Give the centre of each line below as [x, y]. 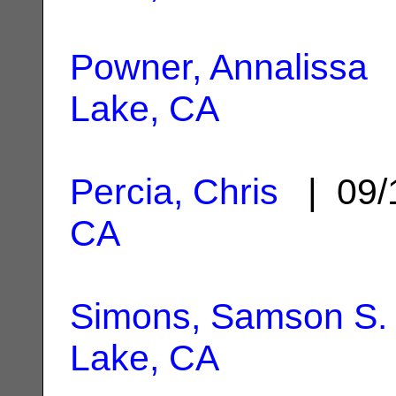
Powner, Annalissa [219, 67]
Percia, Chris [174, 191]
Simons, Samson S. [228, 316]
